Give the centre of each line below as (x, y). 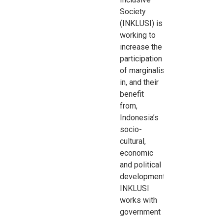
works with (139, 200)
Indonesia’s (139, 118)
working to (138, 35)
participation (141, 59)
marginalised (151, 71)
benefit (132, 94)
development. (143, 177)
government (140, 212)
